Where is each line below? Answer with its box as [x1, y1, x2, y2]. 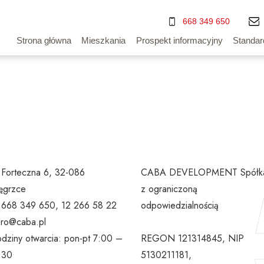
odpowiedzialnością [141, 198, 219, 212]
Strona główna [16, 35, 71, 45]
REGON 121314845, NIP [141, 231, 244, 245]
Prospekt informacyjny [136, 35, 223, 45]
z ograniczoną [141, 181, 197, 196]
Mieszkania [81, 35, 126, 45]
